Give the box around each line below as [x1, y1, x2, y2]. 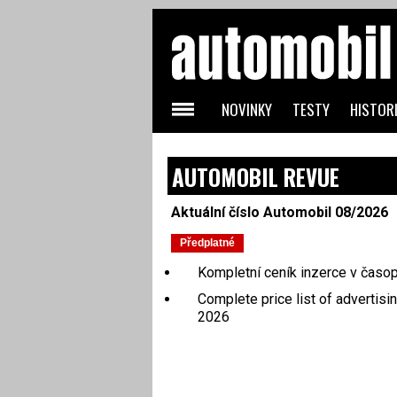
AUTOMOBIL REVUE [171, 160, 339, 193]
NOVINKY [221, 98, 272, 121]
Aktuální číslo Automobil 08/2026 [170, 204, 388, 221]
